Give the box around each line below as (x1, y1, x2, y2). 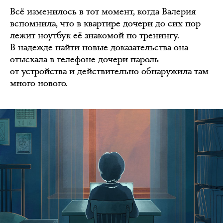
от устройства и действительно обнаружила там (10, 65, 209, 77)
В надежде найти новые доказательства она (10, 41, 188, 53)
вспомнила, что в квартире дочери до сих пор (10, 17, 201, 29)
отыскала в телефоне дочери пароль (10, 53, 159, 65)
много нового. (10, 77, 68, 89)
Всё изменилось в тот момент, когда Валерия (10, 5, 196, 17)
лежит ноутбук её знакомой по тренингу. (10, 29, 179, 41)
